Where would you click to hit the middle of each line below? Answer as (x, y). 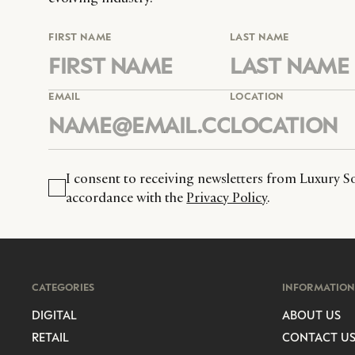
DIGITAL (54, 314)
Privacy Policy (227, 197)
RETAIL (50, 336)
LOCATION (257, 95)
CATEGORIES (63, 286)
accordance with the (126, 197)
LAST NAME (260, 36)
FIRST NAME (80, 36)
